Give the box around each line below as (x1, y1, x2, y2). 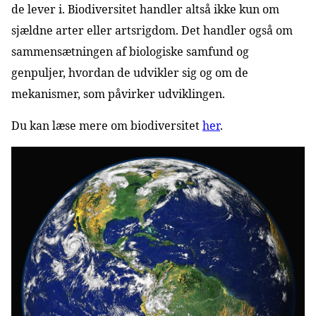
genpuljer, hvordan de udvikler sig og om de (11, 65, 248, 80)
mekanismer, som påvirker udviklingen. (11, 86, 225, 102)
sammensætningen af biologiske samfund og (11, 44, 249, 59)
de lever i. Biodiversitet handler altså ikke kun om (11, 1, 279, 17)
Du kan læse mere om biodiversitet (11, 118, 202, 133)
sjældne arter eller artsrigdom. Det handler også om (11, 23, 293, 38)
